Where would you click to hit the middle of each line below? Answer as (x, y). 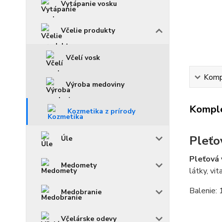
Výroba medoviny (95, 84)
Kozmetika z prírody (101, 111)
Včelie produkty (88, 30)
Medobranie (81, 192)
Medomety (79, 165)
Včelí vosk (83, 58)
